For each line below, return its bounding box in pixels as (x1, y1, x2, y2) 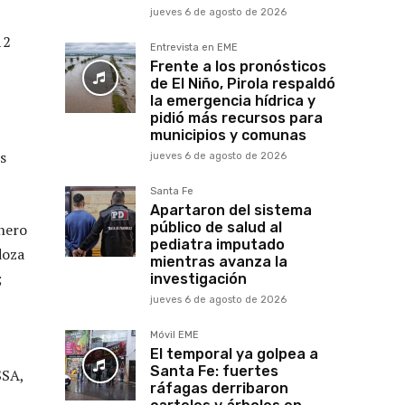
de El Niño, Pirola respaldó (150, 75, 335, 93)
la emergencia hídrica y (150, 92, 316, 110)
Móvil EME (150, 329, 199, 342)
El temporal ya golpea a (150, 345, 318, 363)
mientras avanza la (150, 253, 287, 271)
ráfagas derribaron (150, 380, 288, 398)
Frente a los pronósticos (150, 58, 326, 76)
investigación (150, 270, 247, 288)
